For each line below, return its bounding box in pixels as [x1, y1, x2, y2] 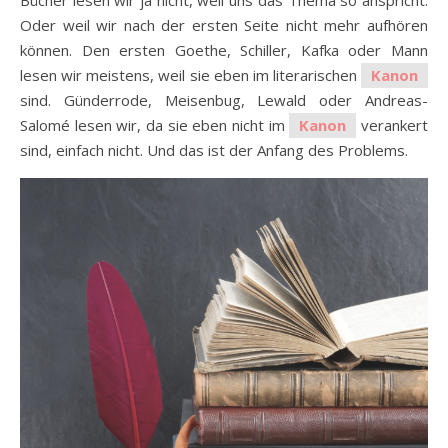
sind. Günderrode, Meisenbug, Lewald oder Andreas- [20, 90, 428, 110]
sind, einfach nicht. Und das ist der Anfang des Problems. [20, 140, 408, 160]
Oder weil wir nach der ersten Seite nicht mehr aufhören [20, 15, 428, 35]
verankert [356, 115, 429, 135]
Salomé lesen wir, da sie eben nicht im [20, 115, 290, 135]
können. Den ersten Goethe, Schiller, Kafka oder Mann [20, 40, 428, 60]
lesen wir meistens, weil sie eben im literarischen [20, 65, 361, 85]
